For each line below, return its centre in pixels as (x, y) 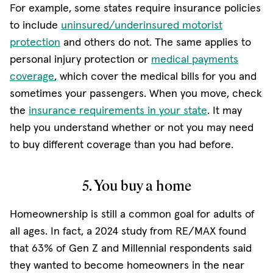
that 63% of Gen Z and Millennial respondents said (131, 248)
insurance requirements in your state (118, 110)
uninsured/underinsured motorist (142, 25)
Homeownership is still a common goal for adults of (132, 214)
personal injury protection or (80, 59)
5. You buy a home (136, 186)
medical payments (195, 59)
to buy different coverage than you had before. (122, 144)
